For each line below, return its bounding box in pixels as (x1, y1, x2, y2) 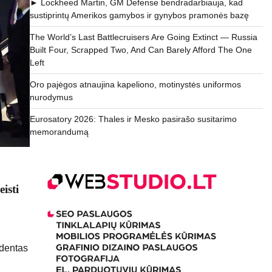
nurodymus (29, 92, 73, 103)
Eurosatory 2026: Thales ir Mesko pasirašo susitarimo (29, 114, 237, 124)
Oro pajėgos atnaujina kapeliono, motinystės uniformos (29, 80, 241, 90)
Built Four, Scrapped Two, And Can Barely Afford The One (29, 45, 252, 55)
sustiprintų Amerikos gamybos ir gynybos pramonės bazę (29, 10, 249, 21)
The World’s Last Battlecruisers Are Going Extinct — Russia (29, 32, 257, 42)
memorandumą (29, 127, 89, 137)
